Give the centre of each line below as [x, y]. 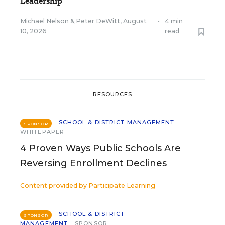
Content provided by [54, 186]
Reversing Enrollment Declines [93, 163]
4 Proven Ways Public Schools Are [100, 148]
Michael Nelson [44, 21]
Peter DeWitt [98, 21]
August [135, 21]
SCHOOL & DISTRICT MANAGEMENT [117, 122]
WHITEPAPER [42, 132]
